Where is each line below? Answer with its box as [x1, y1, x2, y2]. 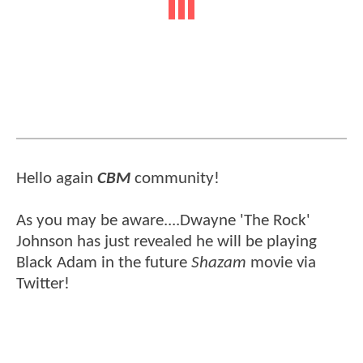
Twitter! [16, 275, 70, 293]
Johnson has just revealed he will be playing [16, 233, 317, 251]
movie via [246, 254, 316, 272]
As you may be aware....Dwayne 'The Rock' [16, 212, 310, 230]
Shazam [191, 254, 246, 272]
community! [130, 170, 220, 188]
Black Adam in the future [16, 254, 191, 272]
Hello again [16, 170, 97, 188]
